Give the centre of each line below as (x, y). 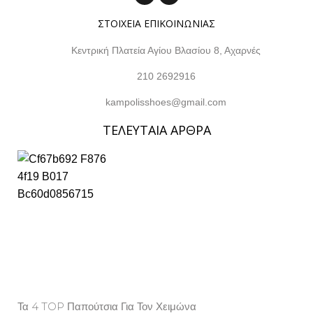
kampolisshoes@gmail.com (166, 102)
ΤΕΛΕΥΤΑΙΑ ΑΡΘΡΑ (156, 130)
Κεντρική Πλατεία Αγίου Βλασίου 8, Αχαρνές (166, 50)
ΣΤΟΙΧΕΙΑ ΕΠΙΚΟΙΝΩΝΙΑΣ (156, 23)
